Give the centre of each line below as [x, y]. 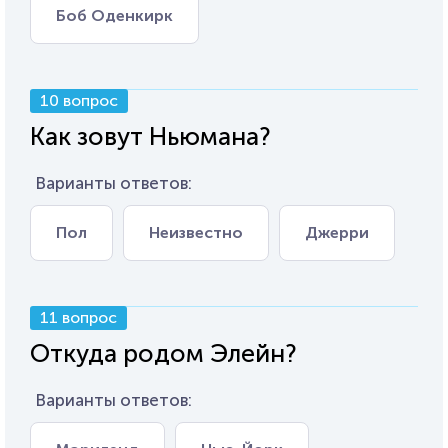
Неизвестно [196, 232]
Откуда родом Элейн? [163, 353]
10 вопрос [79, 100]
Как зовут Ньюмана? [150, 136]
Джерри [337, 232]
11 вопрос [78, 317]
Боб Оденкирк [114, 15]
